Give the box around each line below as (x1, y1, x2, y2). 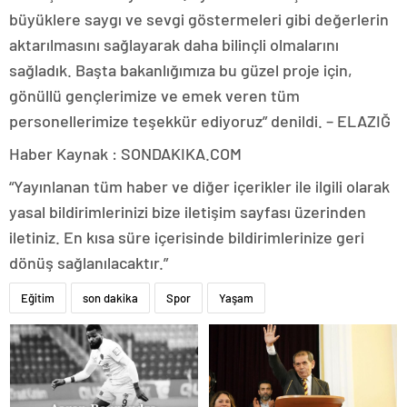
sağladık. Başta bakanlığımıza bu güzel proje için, (9, 60, 352, 80)
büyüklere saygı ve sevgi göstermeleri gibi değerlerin (9, 9, 389, 29)
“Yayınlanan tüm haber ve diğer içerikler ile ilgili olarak (9, 176, 390, 196)
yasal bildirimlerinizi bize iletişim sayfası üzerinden (9, 202, 366, 222)
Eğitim (21, 291, 55, 305)
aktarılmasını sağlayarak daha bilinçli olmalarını (9, 35, 339, 55)
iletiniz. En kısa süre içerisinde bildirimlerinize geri (9, 227, 364, 247)
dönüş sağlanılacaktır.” (9, 253, 168, 273)
